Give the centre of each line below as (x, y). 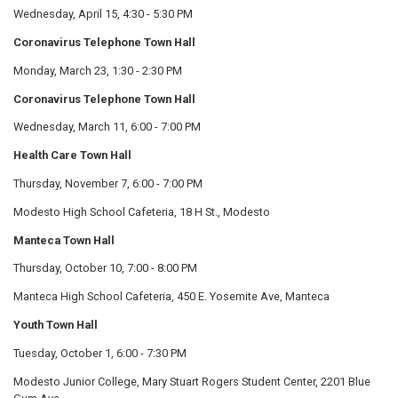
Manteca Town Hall (64, 240)
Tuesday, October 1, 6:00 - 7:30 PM (100, 353)
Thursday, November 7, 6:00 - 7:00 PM (108, 184)
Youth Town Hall (56, 325)
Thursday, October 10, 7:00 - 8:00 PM (105, 268)
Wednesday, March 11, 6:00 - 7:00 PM (107, 127)
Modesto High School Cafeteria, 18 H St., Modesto (142, 211)
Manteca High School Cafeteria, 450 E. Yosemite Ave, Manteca (171, 297)
